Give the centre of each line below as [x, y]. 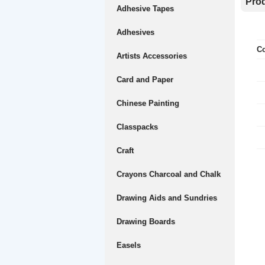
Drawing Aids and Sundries [167, 198]
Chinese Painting [148, 103]
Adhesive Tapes [145, 9]
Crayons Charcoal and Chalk [169, 174]
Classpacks [137, 127]
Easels [129, 245]
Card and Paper [145, 80]
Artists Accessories [152, 56]
